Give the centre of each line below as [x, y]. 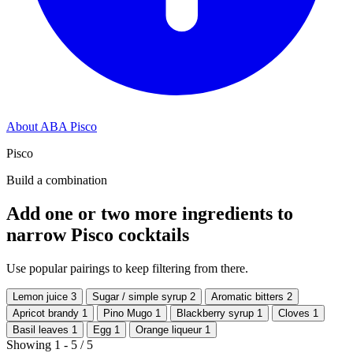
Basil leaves [42, 329]
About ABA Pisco [52, 126]
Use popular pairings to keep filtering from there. [127, 268]
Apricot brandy [47, 313]
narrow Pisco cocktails [98, 234]
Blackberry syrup [217, 313]
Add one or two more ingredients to [150, 213]
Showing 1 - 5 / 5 [50, 344]
